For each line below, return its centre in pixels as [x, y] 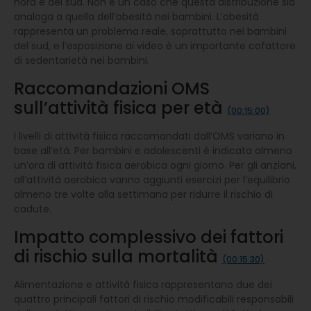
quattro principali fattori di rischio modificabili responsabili [154, 299]
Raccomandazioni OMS [112, 88]
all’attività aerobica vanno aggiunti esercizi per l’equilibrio [152, 179]
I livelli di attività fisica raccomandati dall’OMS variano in [149, 136]
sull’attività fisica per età [120, 108]
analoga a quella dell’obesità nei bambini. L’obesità [136, 16]
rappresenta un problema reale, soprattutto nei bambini [150, 31]
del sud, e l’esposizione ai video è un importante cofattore [155, 45]
